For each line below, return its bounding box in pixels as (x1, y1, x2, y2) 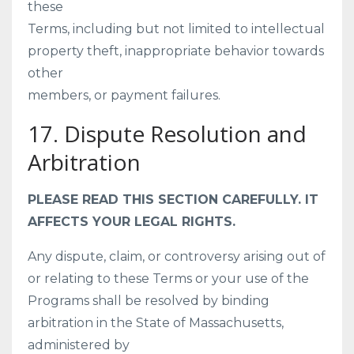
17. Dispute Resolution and (28, 119, 307, 149)
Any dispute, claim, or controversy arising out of (28, 249, 326, 264)
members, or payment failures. (28, 88, 220, 103)
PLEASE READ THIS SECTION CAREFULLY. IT (28, 192, 318, 207)
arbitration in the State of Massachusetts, (28, 315, 284, 330)
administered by (28, 337, 130, 352)
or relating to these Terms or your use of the (28, 271, 309, 286)
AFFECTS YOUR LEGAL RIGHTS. (28, 214, 235, 229)
